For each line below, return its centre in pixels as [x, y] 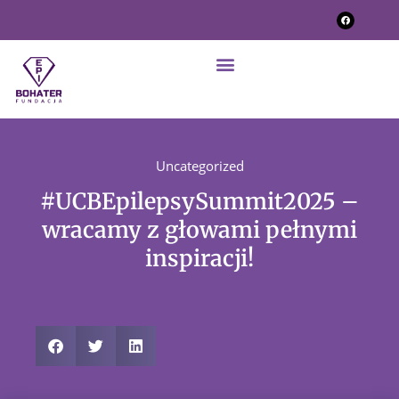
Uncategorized [199, 165]
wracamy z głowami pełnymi [199, 229]
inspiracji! [199, 258]
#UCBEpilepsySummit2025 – [199, 201]
